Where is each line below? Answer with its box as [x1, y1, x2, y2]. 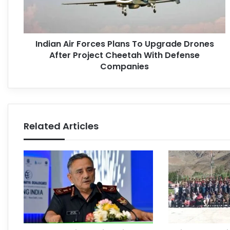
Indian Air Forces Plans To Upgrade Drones [35, 37, 214, 50]
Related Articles [24, 119, 99, 132]
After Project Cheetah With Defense [49, 49, 200, 61]
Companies [100, 60, 149, 72]
